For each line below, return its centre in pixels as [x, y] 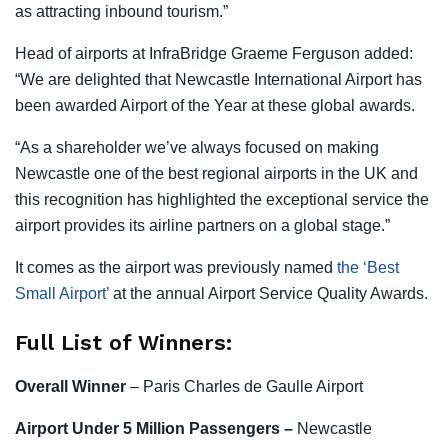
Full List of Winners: [123, 343]
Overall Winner [70, 387]
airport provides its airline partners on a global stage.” [202, 225]
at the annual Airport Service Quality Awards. [270, 293]
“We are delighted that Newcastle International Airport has [218, 79]
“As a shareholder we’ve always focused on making [197, 147]
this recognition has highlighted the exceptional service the [222, 199]
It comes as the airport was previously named [176, 267]
